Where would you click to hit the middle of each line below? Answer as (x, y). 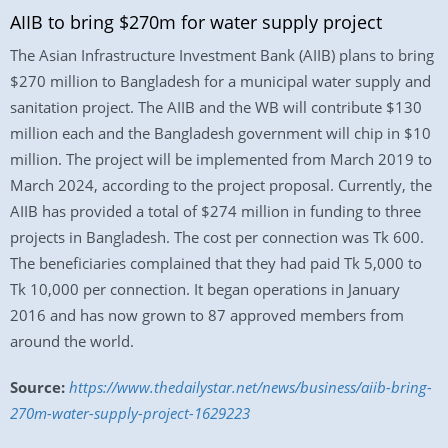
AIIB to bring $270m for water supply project (196, 22)
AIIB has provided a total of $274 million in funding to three (215, 211)
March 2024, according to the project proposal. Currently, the (221, 185)
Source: (37, 387)
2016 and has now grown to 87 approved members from (207, 315)
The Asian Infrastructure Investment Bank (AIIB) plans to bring (222, 55)
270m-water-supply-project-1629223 (130, 413)
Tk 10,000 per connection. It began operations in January (205, 289)
